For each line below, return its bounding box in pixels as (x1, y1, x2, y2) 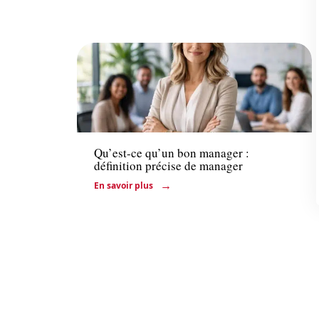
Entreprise (94, 110, 142, 124)
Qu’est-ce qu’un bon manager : (94, 144, 249, 161)
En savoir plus (94, 179, 153, 192)
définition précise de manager (94, 157, 243, 174)
